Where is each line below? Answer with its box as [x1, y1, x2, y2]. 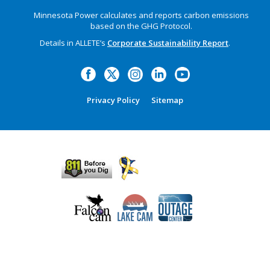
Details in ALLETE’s [40, 37, 107, 48]
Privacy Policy [87, 94, 140, 105]
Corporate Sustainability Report [107, 37, 228, 48]
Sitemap [151, 94, 183, 105]
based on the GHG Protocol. [90, 20, 192, 31]
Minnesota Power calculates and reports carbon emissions [33, 9, 249, 20]
